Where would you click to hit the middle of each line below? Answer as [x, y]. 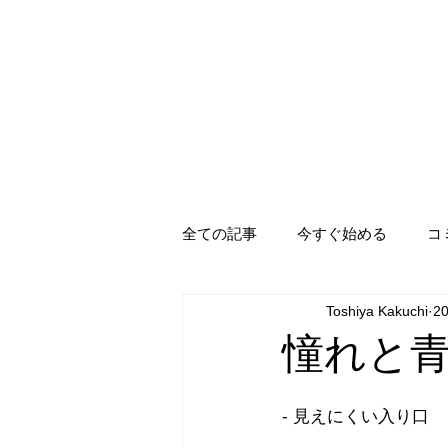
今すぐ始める [342, 233]
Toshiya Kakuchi [377, 310]
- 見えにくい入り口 [355, 416]
